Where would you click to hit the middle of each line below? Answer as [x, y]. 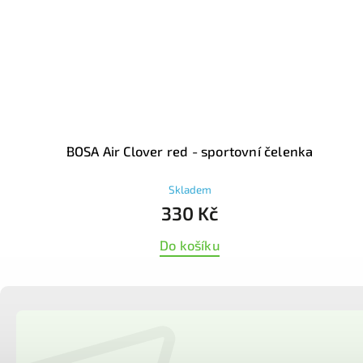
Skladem [190, 189]
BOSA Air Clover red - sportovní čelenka [190, 151]
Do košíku [190, 245]
